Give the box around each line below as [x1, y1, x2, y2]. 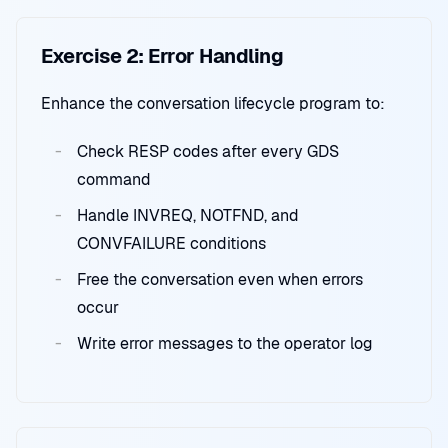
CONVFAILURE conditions [77, 233, 266, 254]
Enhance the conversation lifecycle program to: [41, 93, 385, 114]
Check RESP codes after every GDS [77, 141, 339, 162]
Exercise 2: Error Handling [41, 43, 283, 69]
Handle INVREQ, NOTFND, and [77, 205, 299, 226]
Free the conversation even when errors [77, 269, 363, 290]
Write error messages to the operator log [77, 333, 373, 354]
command [77, 169, 151, 190]
